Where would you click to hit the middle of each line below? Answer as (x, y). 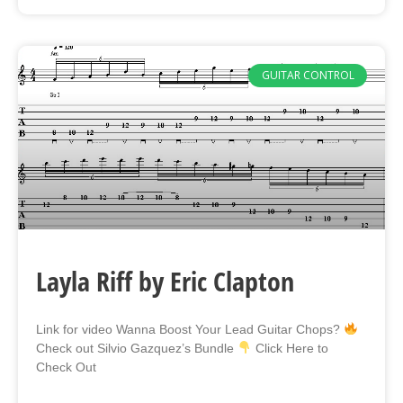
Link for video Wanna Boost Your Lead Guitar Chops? (190, 329)
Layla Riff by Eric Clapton (165, 281)
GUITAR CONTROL (308, 76)
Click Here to (290, 348)
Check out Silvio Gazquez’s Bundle (137, 348)
